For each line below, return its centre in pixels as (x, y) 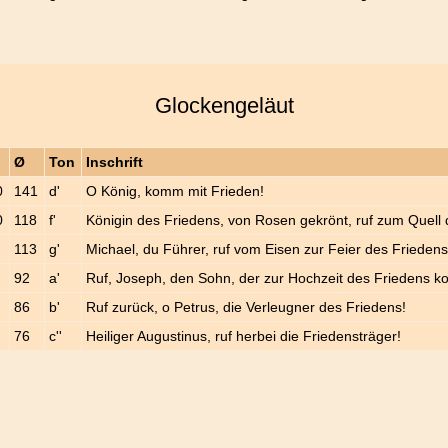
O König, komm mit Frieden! (175, 191)
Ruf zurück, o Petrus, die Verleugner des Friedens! (246, 307)
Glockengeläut (224, 105)
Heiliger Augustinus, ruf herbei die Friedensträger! (244, 336)
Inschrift (115, 162)
